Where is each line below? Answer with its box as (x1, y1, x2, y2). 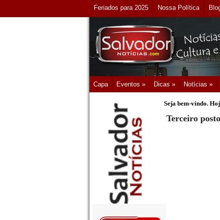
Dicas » (154, 81, 175, 88)
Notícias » (184, 81, 213, 88)
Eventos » (116, 81, 145, 88)
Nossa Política (158, 4, 199, 11)
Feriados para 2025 (94, 4, 148, 11)
